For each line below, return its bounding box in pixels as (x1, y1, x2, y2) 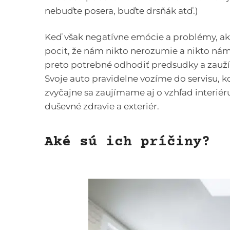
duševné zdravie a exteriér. (45, 101, 159, 112)
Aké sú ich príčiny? (45, 133, 210, 150)
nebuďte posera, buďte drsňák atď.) (45, 6, 198, 16)
